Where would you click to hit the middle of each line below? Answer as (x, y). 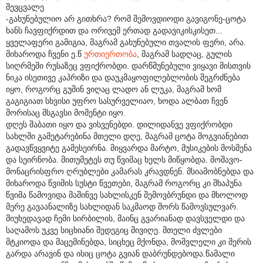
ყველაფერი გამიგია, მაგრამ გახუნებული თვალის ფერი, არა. (126, 42)
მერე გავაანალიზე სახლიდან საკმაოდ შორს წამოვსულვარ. (122, 206)
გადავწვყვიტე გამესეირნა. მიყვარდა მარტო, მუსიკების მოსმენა (129, 148)
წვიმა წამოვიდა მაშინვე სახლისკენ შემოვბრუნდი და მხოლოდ (127, 195)
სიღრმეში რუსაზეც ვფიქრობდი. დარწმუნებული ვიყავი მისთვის (128, 65)
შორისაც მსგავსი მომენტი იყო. (66, 112)
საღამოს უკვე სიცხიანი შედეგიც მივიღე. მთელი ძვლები (114, 230)
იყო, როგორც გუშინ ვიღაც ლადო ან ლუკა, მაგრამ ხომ (114, 89)
